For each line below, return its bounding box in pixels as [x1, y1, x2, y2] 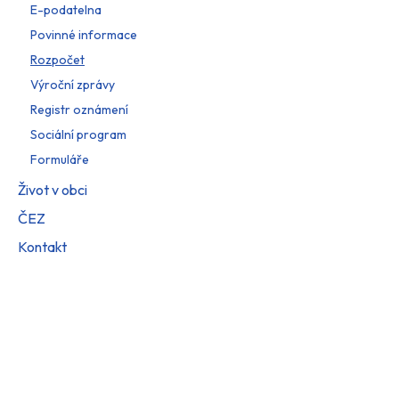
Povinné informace [30, 26, 137, 43]
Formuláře [30, 151, 89, 167]
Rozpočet [30, 51, 85, 68]
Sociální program [30, 126, 126, 142]
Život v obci [18, 181, 87, 199]
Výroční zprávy [30, 76, 115, 93]
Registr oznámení [30, 101, 128, 118]
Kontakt [18, 238, 67, 256]
